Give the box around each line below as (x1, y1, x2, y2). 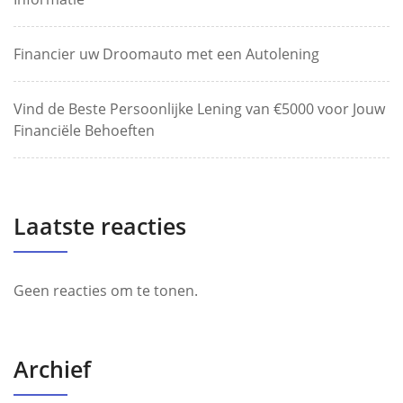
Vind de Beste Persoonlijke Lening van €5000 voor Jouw (13, 99, 385, 119)
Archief (13, 354, 91, 384)
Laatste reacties (13, 210, 186, 241)
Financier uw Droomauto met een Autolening (13, 44, 319, 64)
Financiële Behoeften (13, 121, 155, 140)
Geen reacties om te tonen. (13, 281, 198, 300)
